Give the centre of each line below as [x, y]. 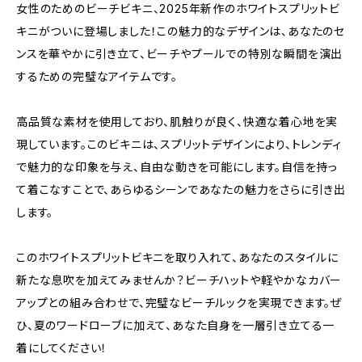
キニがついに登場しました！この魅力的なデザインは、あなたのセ [181, 31]
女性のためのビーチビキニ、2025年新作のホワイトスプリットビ [178, 8]
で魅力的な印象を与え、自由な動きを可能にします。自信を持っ [177, 167]
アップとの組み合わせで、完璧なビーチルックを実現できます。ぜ [179, 303]
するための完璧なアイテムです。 [97, 76]
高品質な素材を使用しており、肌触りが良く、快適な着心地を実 [177, 122]
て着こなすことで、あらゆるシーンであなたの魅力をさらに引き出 [181, 189]
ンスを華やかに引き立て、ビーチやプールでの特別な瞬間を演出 [180, 54]
